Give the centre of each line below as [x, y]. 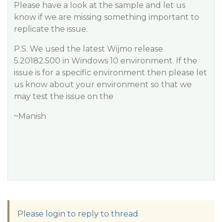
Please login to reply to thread [78, 214]
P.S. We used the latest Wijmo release [88, 49]
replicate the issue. [51, 29]
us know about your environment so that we [103, 84]
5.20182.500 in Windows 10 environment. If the [106, 61]
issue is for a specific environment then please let [111, 73]
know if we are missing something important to [107, 17]
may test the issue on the [64, 96]
